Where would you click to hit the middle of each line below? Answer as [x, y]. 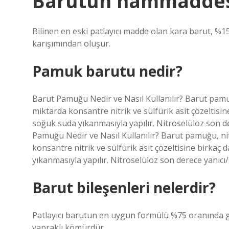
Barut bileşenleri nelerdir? [124, 188]
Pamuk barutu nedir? [107, 71]
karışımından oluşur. [71, 43]
